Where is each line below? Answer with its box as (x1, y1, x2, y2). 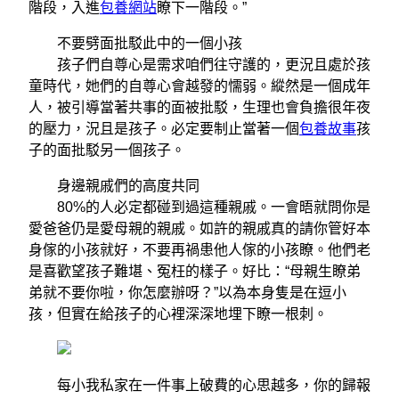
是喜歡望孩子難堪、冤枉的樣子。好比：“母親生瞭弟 (28, 263, 361, 279)
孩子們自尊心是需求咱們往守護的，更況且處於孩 (28, 56, 370, 72)
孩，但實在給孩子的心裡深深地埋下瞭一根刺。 (28, 305, 328, 322)
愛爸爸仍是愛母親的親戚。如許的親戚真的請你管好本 (28, 220, 370, 236)
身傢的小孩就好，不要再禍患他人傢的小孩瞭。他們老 (28, 241, 370, 257)
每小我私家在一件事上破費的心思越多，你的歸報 (28, 377, 370, 393)
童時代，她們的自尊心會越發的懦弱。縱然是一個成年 (28, 77, 370, 94)
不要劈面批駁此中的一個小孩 (28, 35, 242, 51)
